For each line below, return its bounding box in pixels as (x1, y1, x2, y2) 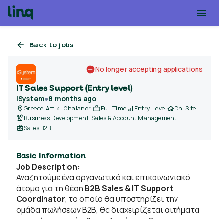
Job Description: (16, 161, 80, 172)
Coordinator (16, 194, 65, 204)
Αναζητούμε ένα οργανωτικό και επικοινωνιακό (16, 172, 190, 183)
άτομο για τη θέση (16, 183, 85, 194)
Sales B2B (24, 124, 51, 132)
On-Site (175, 104, 196, 112)
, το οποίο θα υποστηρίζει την (65, 194, 178, 204)
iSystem (16, 94, 45, 103)
